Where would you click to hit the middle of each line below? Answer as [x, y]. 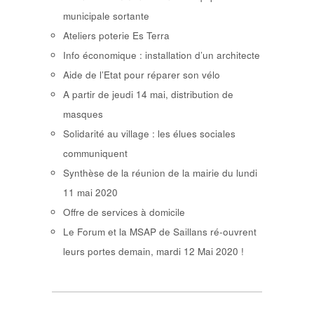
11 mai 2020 [90, 192]
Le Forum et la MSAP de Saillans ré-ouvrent [160, 231]
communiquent [95, 153]
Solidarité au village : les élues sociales [149, 133]
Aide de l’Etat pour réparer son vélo [142, 74]
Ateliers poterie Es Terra [116, 35]
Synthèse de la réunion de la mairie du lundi [160, 172]
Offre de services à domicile [124, 212]
